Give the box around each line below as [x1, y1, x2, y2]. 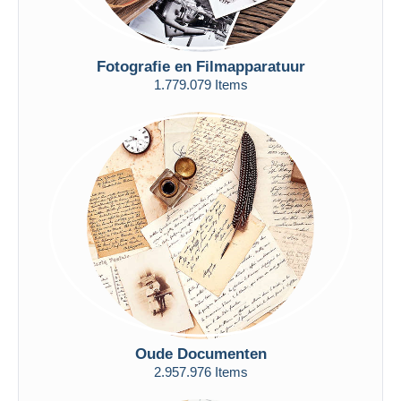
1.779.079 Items [153, 76, 248, 92]
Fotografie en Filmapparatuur [96, 57, 305, 75]
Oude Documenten [134, 345, 267, 363]
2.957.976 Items [153, 363, 248, 380]
